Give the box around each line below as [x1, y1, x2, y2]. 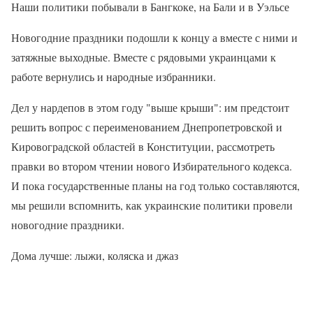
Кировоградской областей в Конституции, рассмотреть [11, 138, 275, 154]
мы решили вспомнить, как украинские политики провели [11, 197, 293, 212]
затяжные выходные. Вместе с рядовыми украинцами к [11, 49, 276, 64]
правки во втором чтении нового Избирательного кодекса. [11, 158, 292, 173]
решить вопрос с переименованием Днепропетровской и [11, 119, 282, 134]
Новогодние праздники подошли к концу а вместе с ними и [11, 29, 298, 45]
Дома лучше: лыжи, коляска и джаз [11, 247, 178, 263]
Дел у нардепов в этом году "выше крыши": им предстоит [11, 99, 289, 115]
